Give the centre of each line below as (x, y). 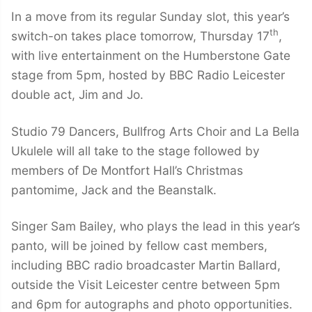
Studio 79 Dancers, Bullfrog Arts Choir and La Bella (155, 131)
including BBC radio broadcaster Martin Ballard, (146, 265)
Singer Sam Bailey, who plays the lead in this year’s (156, 226)
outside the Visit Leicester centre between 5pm (146, 285)
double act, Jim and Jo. (77, 94)
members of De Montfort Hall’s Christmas (127, 170)
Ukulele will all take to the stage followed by (135, 150)
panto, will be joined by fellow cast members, (139, 246)
